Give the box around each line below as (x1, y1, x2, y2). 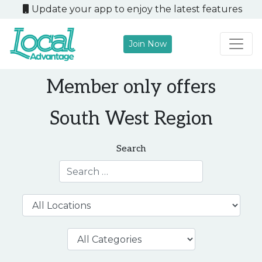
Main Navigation (9, 43, 154, 65)
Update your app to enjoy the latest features (32, 4, 242, 15)
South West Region (49, 108, 213, 130)
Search (116, 143, 146, 154)
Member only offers (46, 76, 216, 98)
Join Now (129, 38, 167, 49)
